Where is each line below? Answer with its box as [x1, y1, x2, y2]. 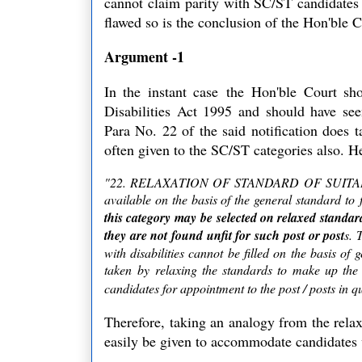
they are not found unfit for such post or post [104, 225, 345, 244]
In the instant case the [104, 81, 244, 101]
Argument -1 [104, 45, 184, 67]
